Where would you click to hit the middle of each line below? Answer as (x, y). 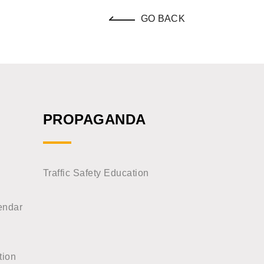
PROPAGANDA (95, 119)
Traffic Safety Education (96, 173)
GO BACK (163, 19)
